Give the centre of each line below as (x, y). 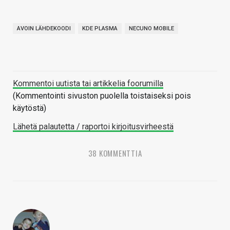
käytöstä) (30, 108)
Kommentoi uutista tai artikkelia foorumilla (88, 84)
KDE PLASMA (100, 29)
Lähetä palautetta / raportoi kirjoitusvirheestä (93, 127)
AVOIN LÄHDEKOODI (44, 29)
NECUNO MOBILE (151, 29)
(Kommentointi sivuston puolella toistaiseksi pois (102, 96)
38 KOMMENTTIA (115, 153)
